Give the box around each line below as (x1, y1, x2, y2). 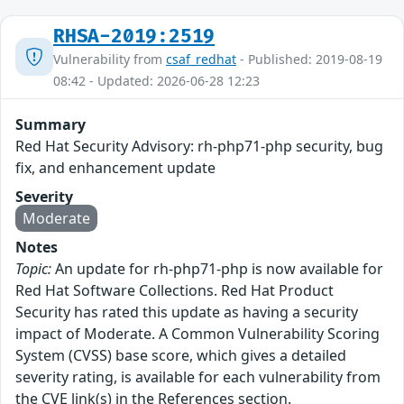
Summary (15, 114, 86, 134)
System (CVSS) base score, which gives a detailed (15, 344, 346, 365)
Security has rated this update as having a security (15, 301, 358, 322)
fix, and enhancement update (15, 157, 216, 178)
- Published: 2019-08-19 (236, 50, 382, 68)
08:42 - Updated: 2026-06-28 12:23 (53, 71, 260, 89)
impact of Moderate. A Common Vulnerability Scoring (15, 323, 380, 344)
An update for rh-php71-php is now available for (51, 258, 383, 279)
